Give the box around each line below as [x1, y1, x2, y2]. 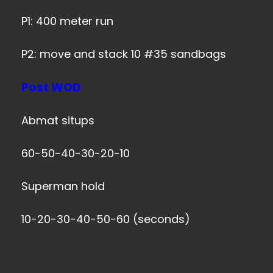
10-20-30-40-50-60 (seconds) [21, 211, 190, 227]
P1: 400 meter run [21, 13, 113, 29]
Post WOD [21, 79, 81, 96]
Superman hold [21, 179, 105, 194]
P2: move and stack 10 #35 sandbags [21, 46, 226, 62]
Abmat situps [21, 113, 94, 128]
